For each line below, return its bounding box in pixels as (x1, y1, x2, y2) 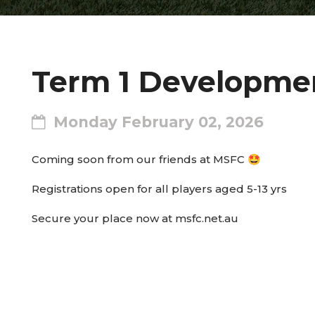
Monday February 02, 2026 (53, 112, 264, 131)
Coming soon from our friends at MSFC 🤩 (32, 153, 261, 166)
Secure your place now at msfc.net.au (32, 212, 238, 225)
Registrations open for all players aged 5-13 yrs (32, 182, 287, 195)
